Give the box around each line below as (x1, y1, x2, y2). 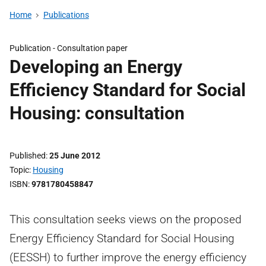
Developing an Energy (9, 56, 182, 77)
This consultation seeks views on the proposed (9, 213, 242, 226)
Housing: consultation (9, 103, 185, 123)
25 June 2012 (49, 151, 100, 160)
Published (9, 151, 46, 160)
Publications (43, 10, 89, 20)
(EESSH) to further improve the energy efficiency (9, 251, 246, 264)
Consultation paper (57, 43, 128, 53)
